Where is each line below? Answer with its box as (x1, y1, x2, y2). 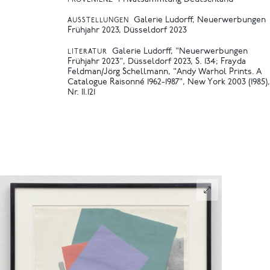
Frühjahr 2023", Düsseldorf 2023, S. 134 (67, 57, 216, 66)
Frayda (221, 57, 246, 66)
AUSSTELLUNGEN (67, 17, 129, 24)
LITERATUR (67, 48, 107, 55)
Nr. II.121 (67, 88, 95, 97)
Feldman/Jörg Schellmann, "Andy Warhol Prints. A (67, 67, 261, 77)
